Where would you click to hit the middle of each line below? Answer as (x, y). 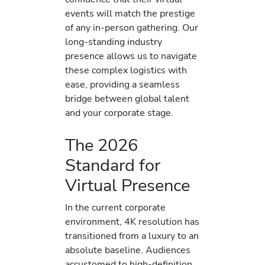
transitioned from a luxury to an (132, 235)
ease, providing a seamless (122, 84)
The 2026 (101, 145)
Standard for (113, 165)
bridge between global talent (127, 98)
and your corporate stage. (119, 112)
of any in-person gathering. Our (132, 27)
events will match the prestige (130, 13)
